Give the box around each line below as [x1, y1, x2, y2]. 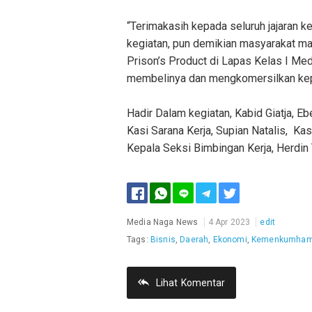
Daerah [180, 235, 209, 245]
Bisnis [150, 235, 175, 245]
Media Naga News [127, 217, 198, 228]
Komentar [181, 277, 225, 289]
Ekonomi [212, 235, 247, 245]
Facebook [133, 205, 171, 216]
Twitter [225, 205, 253, 216]
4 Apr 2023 [208, 217, 251, 228]
